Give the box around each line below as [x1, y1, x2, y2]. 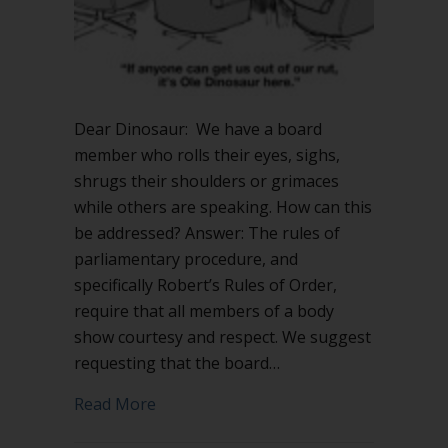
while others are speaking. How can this [74, 196, 372, 218]
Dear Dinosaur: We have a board [74, 118, 322, 140]
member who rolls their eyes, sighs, [74, 144, 340, 166]
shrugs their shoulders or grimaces [74, 170, 339, 192]
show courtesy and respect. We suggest [74, 326, 371, 348]
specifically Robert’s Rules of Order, [74, 274, 337, 296]
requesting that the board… [74, 352, 280, 374]
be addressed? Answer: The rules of [74, 222, 340, 244]
